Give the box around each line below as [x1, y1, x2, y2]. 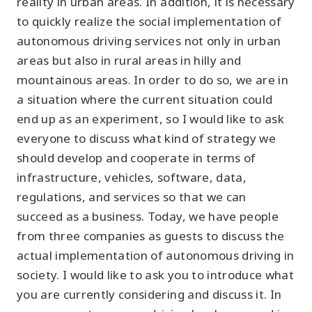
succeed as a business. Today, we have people [17, 208, 279, 224]
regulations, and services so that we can [17, 189, 247, 205]
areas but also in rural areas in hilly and [17, 52, 242, 68]
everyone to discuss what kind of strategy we [17, 130, 276, 146]
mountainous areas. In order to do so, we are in [17, 72, 288, 88]
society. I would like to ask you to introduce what [17, 267, 294, 283]
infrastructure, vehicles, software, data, [17, 169, 247, 185]
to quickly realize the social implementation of [17, 13, 281, 29]
